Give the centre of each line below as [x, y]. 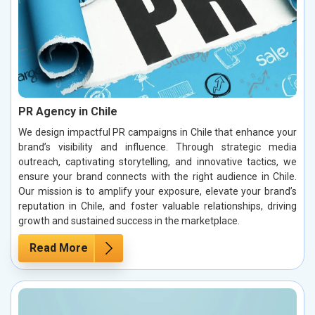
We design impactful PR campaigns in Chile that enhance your [157, 132]
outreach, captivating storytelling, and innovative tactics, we [157, 161]
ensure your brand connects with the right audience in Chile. [157, 176]
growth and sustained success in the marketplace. [129, 220]
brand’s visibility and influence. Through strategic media [157, 147]
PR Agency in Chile [68, 111]
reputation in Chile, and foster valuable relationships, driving [157, 206]
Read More [59, 247]
